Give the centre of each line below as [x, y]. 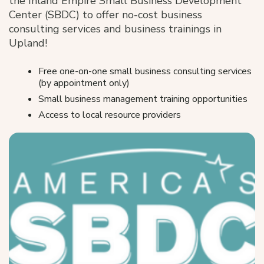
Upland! [29, 43]
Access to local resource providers [110, 115]
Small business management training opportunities [143, 99]
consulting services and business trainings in [115, 29]
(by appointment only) [84, 83]
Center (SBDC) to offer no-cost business [105, 15]
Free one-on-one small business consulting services [145, 71]
